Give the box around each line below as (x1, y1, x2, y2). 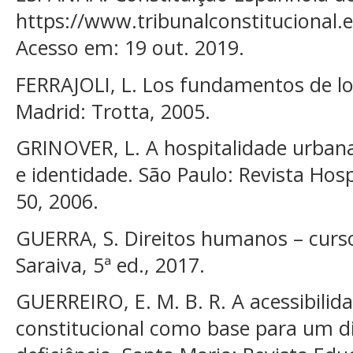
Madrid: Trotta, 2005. (16, 97, 210, 124)
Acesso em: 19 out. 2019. (16, 34, 244, 61)
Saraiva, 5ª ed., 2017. (16, 251, 205, 278)
